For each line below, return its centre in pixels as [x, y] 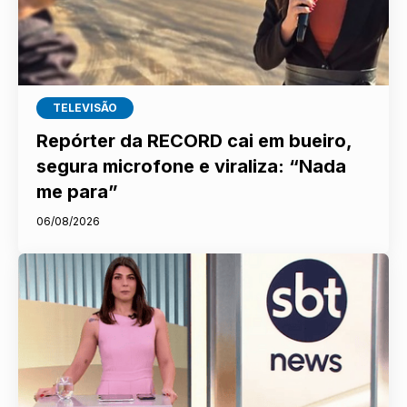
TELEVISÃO [85, 108]
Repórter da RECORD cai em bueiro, [194, 141]
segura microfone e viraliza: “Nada [192, 167]
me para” [78, 192]
